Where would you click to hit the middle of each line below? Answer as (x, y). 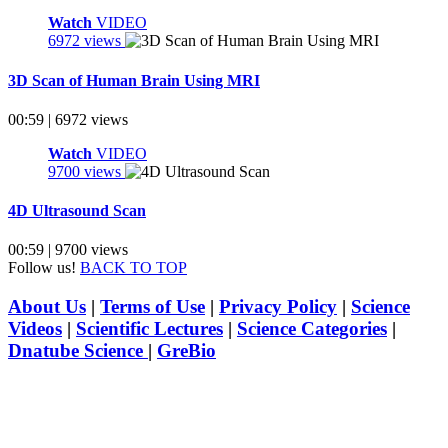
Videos (35, 329)
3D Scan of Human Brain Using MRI (134, 80)
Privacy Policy (278, 307)
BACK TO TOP (133, 268)
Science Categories (312, 329)
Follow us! (42, 268)
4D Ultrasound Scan (77, 211)
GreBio (186, 351)
